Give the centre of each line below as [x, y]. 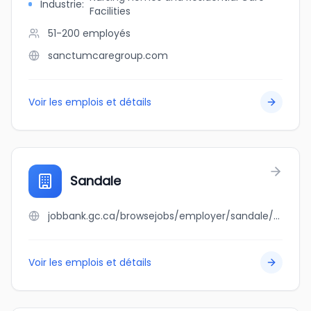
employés [107, 33]
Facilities [110, 11]
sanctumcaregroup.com [108, 56]
